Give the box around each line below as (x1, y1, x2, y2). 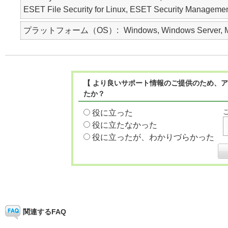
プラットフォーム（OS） (23, 26, 117, 35)
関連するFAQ (23, 208, 66, 216)
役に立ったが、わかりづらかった (92, 133, 214, 141)
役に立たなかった (92, 121, 157, 129)
